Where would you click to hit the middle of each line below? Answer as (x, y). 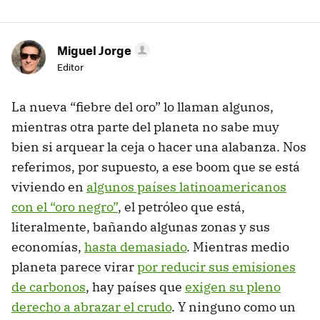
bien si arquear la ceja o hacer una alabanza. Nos (159, 147)
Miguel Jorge (94, 50)
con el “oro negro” (65, 207)
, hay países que (135, 287)
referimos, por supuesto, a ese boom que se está (156, 167)
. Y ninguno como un (234, 307)
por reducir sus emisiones (216, 267)
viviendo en (49, 187)
